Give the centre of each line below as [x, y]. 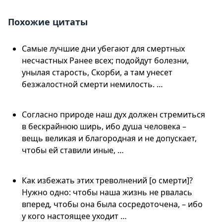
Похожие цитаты [48, 22]
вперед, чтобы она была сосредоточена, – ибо [112, 204]
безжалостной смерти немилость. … [92, 84]
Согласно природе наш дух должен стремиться [113, 114]
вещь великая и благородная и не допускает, [109, 138]
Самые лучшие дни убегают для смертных [103, 48]
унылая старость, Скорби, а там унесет [97, 72]
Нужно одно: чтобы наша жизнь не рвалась [107, 192]
